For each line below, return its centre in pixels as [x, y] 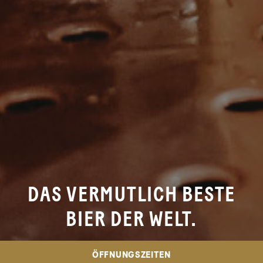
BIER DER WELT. [131, 220]
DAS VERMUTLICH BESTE [131, 195]
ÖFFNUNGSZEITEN [131, 255]
